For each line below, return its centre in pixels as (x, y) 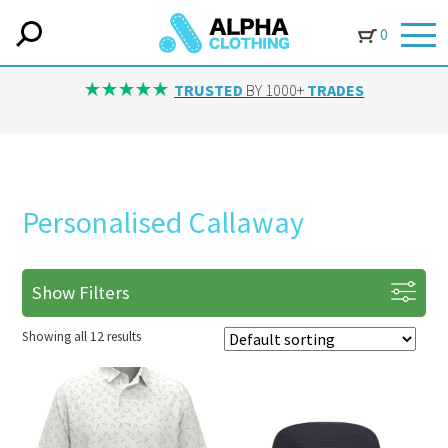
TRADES (336, 89)
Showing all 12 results (82, 336)
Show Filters (81, 292)
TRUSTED (209, 89)
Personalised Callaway (163, 222)
